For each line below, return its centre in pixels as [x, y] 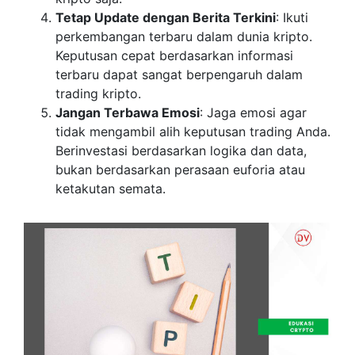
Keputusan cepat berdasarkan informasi [174, 56]
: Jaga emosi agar [253, 113]
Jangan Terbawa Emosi [128, 113]
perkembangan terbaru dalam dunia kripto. [184, 37]
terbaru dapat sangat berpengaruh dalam [179, 75]
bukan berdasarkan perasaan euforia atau [180, 170]
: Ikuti [292, 18]
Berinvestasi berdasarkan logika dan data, [181, 151]
